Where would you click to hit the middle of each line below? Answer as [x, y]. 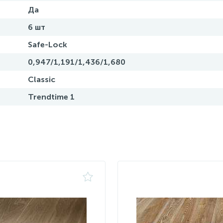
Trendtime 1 [51, 97]
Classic [42, 79]
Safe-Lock [48, 45]
